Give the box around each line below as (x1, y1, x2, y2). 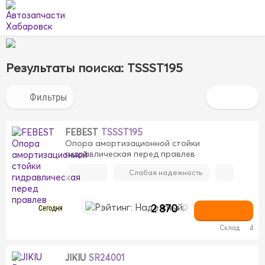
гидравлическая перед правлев (65, 148, 195, 159)
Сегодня (38, 204, 63, 212)
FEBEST (65, 127, 98, 138)
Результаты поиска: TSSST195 (6, 60, 183, 75)
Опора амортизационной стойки (65, 138, 200, 148)
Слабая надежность (129, 168, 203, 177)
